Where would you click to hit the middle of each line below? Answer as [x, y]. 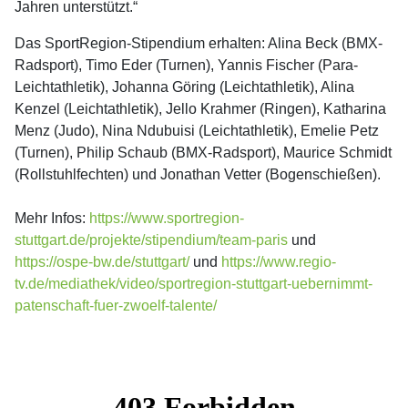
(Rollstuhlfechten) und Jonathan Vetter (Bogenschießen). [198, 174]
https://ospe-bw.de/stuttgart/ [102, 262]
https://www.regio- [279, 262]
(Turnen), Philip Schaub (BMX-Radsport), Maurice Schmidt [203, 153]
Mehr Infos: [52, 218]
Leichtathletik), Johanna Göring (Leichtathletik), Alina [184, 87]
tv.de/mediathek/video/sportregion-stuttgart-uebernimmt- [194, 284]
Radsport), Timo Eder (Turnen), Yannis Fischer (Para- [186, 65]
